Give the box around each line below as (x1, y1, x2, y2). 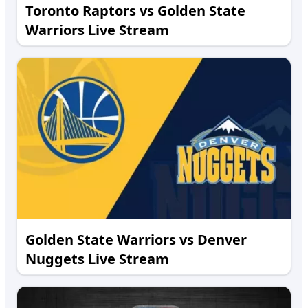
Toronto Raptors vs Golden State (25, 1, 245, 20)
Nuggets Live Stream (25, 250, 169, 268)
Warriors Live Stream (25, 21, 169, 39)
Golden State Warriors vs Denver (25, 230, 247, 249)
